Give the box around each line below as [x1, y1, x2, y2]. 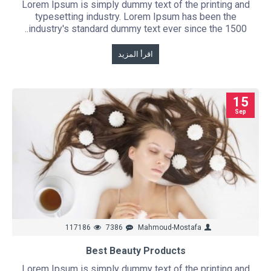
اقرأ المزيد [118, 50, 154, 59]
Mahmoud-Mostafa [137, 223, 201, 232]
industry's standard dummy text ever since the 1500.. [28, 23, 247, 35]
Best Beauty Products [85, 244, 186, 256]
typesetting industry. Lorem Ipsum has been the [34, 11, 237, 23]
